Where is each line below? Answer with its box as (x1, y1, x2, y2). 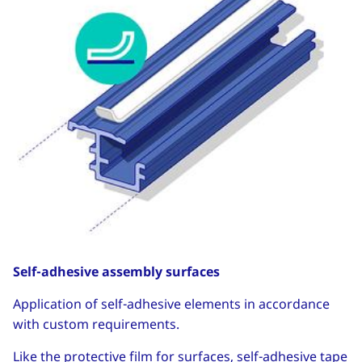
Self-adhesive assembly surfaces (13, 263, 220, 281)
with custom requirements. (13, 315, 179, 334)
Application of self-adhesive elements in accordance (13, 295, 330, 314)
